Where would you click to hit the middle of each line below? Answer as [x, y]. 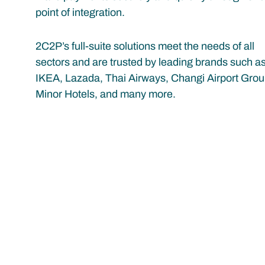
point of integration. [80, 13]
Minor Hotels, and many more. [106, 94]
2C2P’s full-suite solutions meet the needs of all [145, 46]
